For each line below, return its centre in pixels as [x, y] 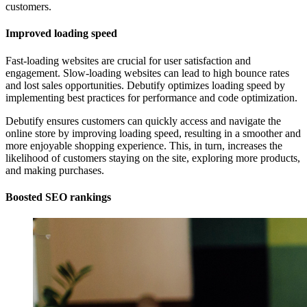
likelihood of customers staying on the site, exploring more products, [153, 158]
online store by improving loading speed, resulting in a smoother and [153, 133]
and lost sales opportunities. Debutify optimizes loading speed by [145, 85]
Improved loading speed [61, 34]
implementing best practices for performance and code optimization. [151, 97]
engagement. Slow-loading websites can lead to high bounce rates [147, 73]
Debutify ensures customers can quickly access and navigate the [143, 121]
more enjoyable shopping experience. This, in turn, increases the [144, 145]
